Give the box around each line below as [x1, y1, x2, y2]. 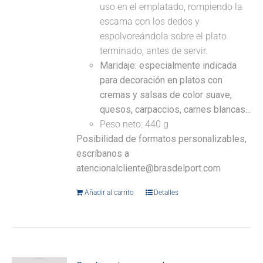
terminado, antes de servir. [100, 45, 208, 57]
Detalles [154, 188, 179, 197]
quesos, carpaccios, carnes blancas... [100, 104, 251, 116]
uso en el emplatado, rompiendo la [100, 1, 243, 13]
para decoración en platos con [100, 75, 223, 86]
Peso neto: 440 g [100, 119, 169, 130]
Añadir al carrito [85, 188, 134, 197]
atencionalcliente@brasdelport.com [76, 163, 221, 174]
